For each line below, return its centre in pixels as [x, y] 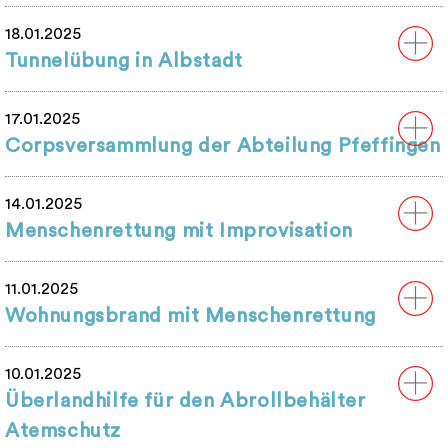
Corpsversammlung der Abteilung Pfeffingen [223, 146]
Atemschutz [63, 431]
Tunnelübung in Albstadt [124, 61]
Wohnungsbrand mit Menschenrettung [190, 316]
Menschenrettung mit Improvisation [179, 231]
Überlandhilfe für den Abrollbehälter [185, 401]
